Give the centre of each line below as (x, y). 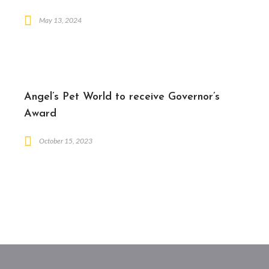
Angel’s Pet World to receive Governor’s (122, 97)
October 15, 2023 (65, 141)
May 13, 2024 (60, 20)
